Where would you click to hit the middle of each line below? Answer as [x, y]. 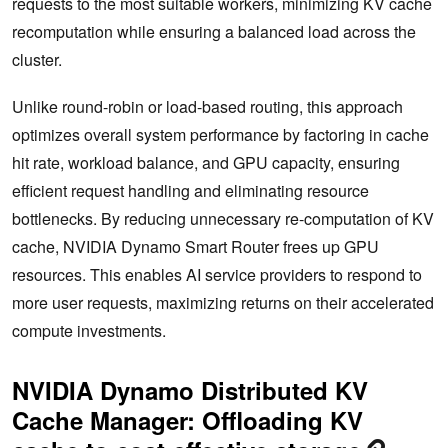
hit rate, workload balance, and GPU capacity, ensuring [206, 162]
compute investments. [89, 330]
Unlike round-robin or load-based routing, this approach [207, 106]
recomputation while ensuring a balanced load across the [214, 31]
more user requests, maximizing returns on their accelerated [223, 302]
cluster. [39, 59]
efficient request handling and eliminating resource [190, 190]
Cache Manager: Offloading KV [187, 419]
